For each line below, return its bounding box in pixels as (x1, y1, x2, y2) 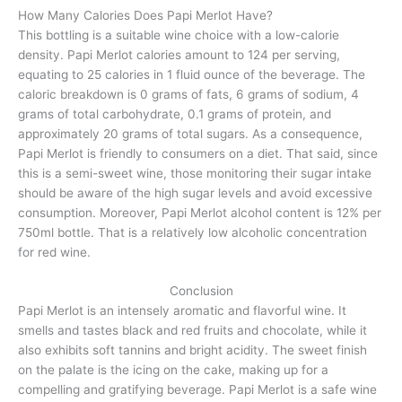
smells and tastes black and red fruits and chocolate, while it (18, 323, 367, 338)
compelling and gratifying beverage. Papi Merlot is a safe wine (18, 382, 377, 398)
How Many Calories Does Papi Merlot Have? (18, 7, 273, 22)
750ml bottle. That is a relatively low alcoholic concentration (18, 224, 367, 240)
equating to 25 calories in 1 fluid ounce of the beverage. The (18, 66, 365, 82)
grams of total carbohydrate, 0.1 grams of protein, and (18, 106, 331, 121)
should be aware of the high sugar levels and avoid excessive (18, 185, 372, 200)
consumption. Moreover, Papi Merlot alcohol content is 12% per (18, 205, 381, 220)
